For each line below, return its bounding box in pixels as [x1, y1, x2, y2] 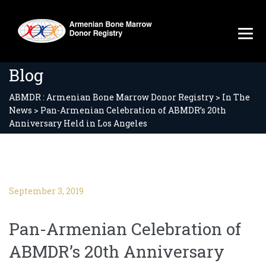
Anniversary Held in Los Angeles [9, 118, 147, 129]
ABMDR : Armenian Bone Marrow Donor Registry [9, 91, 214, 103]
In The [222, 91, 250, 103]
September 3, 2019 [9, 185, 84, 197]
